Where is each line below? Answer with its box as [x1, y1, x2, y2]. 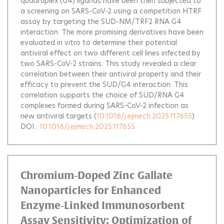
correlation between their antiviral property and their [20, 69, 201, 79]
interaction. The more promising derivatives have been [20, 27, 203, 37]
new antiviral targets [20, 111, 92, 121]
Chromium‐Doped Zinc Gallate [20, 169, 172, 181]
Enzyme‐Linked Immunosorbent [20, 199, 184, 211]
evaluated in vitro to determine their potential [20, 37, 177, 47]
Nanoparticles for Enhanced [20, 184, 161, 196]
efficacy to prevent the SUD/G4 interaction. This [20, 79, 188, 89]
